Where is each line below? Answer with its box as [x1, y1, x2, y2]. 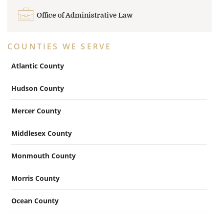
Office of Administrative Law [37, 11, 132, 19]
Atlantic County [11, 61, 64, 70]
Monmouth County [11, 151, 76, 160]
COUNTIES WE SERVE [7, 41, 112, 52]
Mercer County [11, 106, 61, 115]
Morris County [11, 173, 60, 183]
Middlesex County [11, 128, 72, 138]
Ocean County [11, 196, 59, 205]
